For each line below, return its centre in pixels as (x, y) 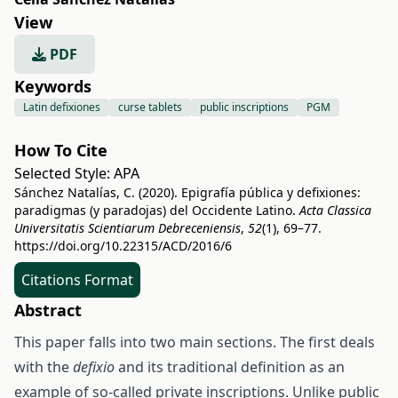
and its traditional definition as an (230, 367)
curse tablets (150, 107)
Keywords (53, 86)
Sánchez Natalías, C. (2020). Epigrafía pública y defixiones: (187, 192)
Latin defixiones (62, 107)
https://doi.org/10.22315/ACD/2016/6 (123, 246)
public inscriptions (244, 107)
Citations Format (77, 280)
